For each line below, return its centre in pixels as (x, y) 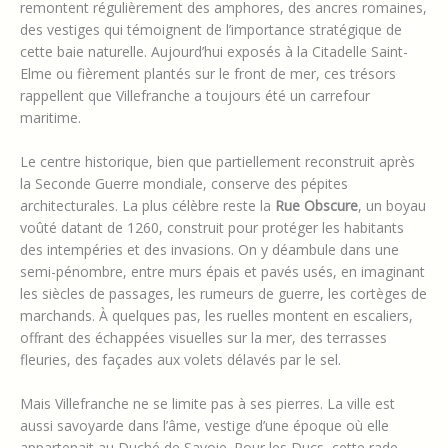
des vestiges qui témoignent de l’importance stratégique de (211, 29)
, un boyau (392, 205)
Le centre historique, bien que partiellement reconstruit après (217, 161)
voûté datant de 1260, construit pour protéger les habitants (212, 227)
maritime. (50, 117)
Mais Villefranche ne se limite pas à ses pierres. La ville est (207, 404)
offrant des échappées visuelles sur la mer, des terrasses (203, 337)
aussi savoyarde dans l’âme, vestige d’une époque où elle (204, 426)
